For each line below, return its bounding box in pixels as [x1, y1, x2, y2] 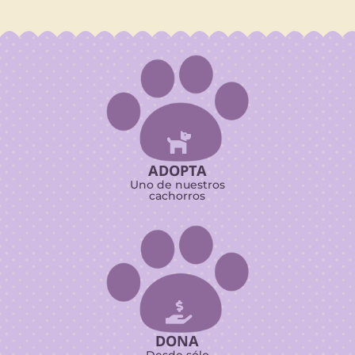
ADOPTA [147, 161, 207, 181]
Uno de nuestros [129, 177, 225, 193]
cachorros [149, 189, 206, 204]
